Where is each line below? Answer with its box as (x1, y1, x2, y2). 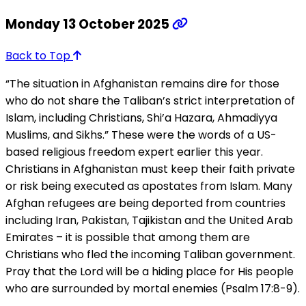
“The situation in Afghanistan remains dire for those (5, 75, 279, 92)
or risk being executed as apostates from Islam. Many (5, 178, 292, 194)
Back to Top (5, 47, 73, 64)
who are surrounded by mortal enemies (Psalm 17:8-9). (5, 280, 300, 296)
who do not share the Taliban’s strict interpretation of (5, 92, 295, 109)
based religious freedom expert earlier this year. (5, 143, 263, 160)
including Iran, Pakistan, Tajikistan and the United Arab (5, 212, 293, 228)
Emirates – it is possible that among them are (5, 229, 250, 245)
